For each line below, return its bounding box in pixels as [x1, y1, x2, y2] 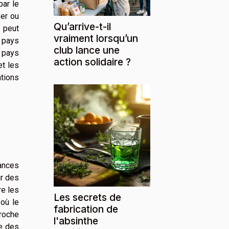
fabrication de [54, 202, 118, 215]
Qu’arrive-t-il [54, 20, 111, 33]
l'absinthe [54, 214, 98, 227]
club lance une [54, 43, 120, 56]
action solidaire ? [54, 55, 131, 68]
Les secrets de [54, 191, 121, 203]
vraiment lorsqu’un [54, 32, 138, 44]
